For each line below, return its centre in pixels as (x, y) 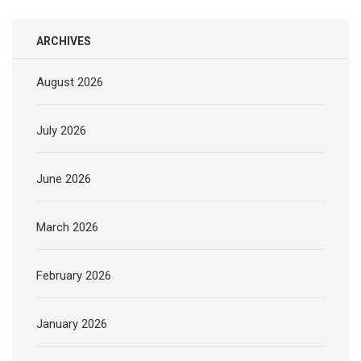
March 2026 (67, 228)
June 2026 (64, 179)
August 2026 (70, 83)
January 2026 (72, 324)
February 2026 (74, 276)
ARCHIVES (64, 41)
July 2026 (61, 131)
